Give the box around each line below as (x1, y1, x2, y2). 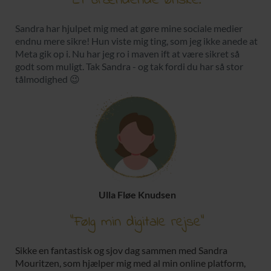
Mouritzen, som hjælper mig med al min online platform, (15, 257, 246, 269)
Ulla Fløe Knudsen (98, 189, 176, 201)
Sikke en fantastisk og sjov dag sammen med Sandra (15, 244, 227, 256)
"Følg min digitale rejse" (70, 212, 204, 233)
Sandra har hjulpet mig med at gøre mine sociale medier (15, 22, 243, 34)
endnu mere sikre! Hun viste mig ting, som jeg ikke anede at (15, 35, 258, 47)
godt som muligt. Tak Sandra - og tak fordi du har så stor (15, 60, 243, 73)
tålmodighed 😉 (15, 73, 80, 85)
